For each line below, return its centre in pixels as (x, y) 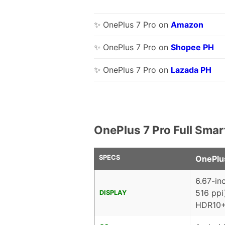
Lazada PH (191, 70)
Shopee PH (192, 47)
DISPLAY (113, 192)
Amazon (187, 25)
